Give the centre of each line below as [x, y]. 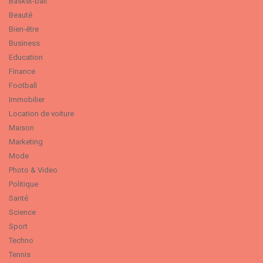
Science [22, 212]
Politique [23, 184]
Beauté [21, 15]
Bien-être [24, 29]
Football [23, 85]
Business [24, 43]
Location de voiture [41, 114]
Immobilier [27, 100]
